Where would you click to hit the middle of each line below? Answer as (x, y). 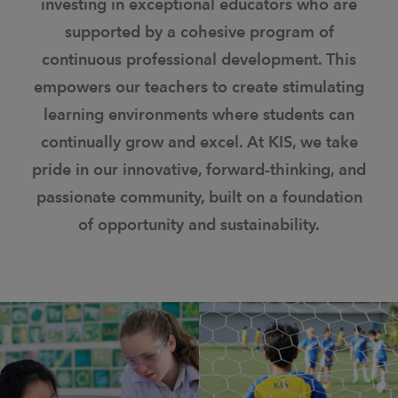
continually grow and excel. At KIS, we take (199, 142)
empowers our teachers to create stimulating (199, 87)
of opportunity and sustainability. (199, 224)
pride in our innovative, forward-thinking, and (199, 169)
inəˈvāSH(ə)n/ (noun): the (99, 384)
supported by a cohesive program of (199, 32)
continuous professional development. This (199, 59)
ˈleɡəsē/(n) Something (298, 376)
